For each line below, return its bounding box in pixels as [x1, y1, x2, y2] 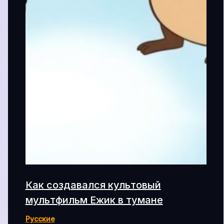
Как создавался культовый [25, 178, 161, 191]
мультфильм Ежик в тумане [25, 193, 163, 206]
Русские [25, 214, 55, 223]
